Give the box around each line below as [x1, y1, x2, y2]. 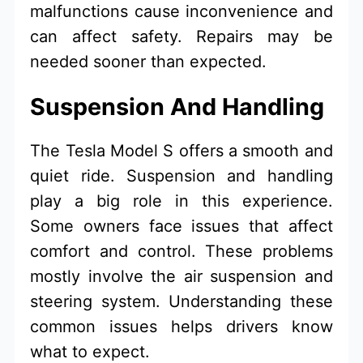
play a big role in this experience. [30, 190, 333, 211]
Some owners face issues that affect [30, 216, 333, 236]
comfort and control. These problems [30, 241, 333, 261]
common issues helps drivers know [30, 316, 333, 336]
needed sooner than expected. [30, 52, 267, 72]
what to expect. [30, 341, 151, 361]
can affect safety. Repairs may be [30, 27, 333, 47]
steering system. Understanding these [30, 291, 333, 311]
